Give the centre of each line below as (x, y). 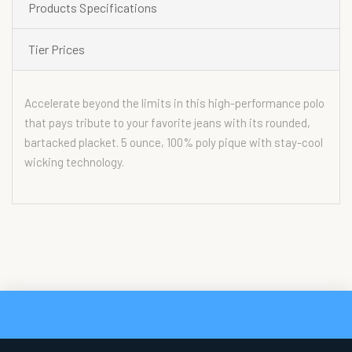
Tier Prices (57, 49)
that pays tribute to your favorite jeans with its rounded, (167, 123)
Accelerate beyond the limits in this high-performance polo (174, 103)
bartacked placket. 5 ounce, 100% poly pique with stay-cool (174, 142)
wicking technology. (74, 162)
